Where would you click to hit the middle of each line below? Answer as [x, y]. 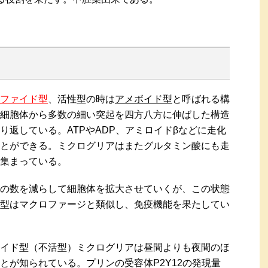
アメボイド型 [144, 99]
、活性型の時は [81, 99]
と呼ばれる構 [201, 99]
